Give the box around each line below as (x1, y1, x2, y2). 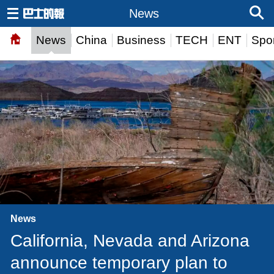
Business (117, 34, 166, 46)
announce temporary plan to (10, 253, 228, 272)
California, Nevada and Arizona (10, 231, 250, 250)
